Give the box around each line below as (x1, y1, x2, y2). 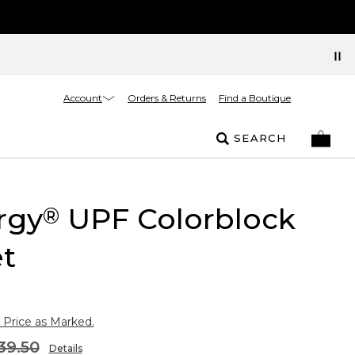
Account (63, 91, 102, 104)
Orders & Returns (128, 92, 206, 104)
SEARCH (234, 132, 286, 144)
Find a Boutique (219, 92, 291, 104)
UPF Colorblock (59, 201, 296, 236)
